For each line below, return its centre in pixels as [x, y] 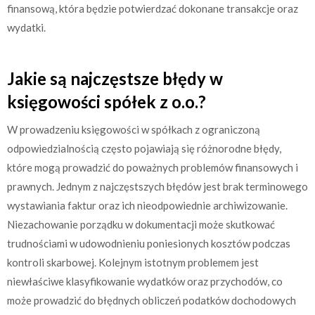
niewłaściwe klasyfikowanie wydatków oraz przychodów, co [145, 281]
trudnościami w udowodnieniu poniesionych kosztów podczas [149, 243]
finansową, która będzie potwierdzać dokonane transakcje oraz [153, 8]
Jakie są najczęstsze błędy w [115, 78]
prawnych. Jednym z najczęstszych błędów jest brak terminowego [157, 186]
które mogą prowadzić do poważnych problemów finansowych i [153, 167]
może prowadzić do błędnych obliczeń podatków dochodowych [152, 300]
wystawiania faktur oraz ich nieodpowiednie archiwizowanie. [147, 205]
